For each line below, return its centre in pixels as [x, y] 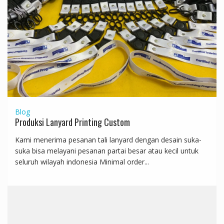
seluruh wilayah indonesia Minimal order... [82, 161]
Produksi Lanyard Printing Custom [72, 122]
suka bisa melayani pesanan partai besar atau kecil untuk [106, 150]
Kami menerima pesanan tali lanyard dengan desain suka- [108, 139]
